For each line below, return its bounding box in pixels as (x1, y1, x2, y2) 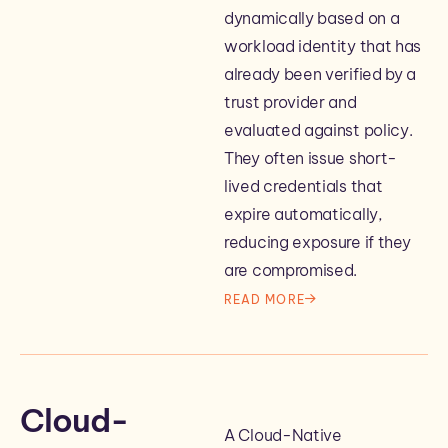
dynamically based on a (224, 8, 400, 28)
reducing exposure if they (224, 232, 411, 252)
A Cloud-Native (224, 425, 342, 445)
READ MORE (224, 291, 305, 307)
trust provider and (224, 92, 357, 112)
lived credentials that (224, 176, 383, 196)
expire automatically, (224, 204, 383, 224)
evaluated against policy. (224, 120, 413, 140)
